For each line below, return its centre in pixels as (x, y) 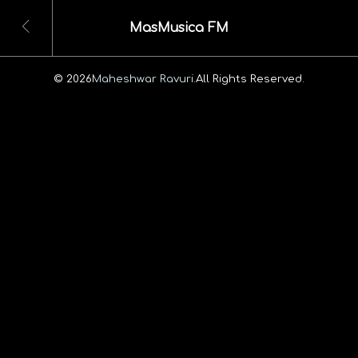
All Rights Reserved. (250, 78)
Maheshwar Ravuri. (144, 78)
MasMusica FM (179, 28)
